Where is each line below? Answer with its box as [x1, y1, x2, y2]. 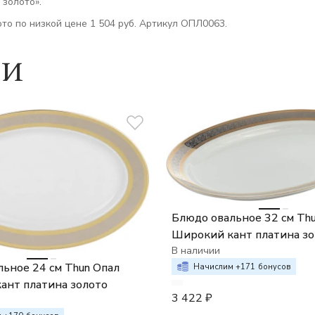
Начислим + [193, 261, 240, 272]
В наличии [172, 244, 220, 258]
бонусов [258, 261, 291, 272]
